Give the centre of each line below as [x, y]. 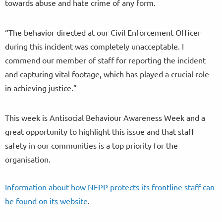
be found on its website [46, 201]
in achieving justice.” [41, 88]
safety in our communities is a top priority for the [91, 145]
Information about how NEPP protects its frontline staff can [110, 187]
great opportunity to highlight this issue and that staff [100, 132]
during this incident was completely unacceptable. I [94, 46]
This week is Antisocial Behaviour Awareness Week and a [105, 118]
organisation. [28, 159]
